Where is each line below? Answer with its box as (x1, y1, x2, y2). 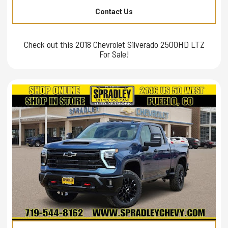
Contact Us (95, 7, 133, 16)
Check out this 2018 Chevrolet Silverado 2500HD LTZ (23, 38, 205, 50)
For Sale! (99, 48, 129, 60)
